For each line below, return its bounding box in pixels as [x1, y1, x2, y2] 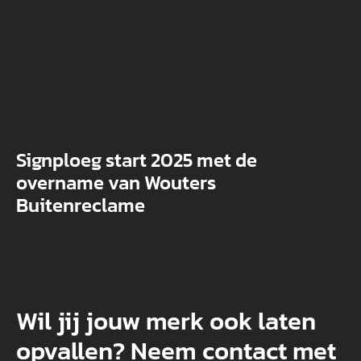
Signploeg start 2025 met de [15, 145, 257, 174]
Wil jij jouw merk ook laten [15, 301, 316, 339]
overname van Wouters [15, 168, 216, 197]
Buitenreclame [15, 190, 145, 219]
